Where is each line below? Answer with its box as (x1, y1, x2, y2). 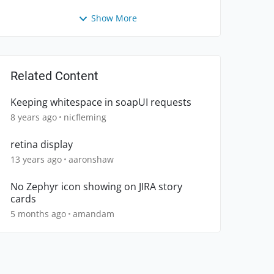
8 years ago (10, 111, 57, 124)
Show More (91, 12, 137, 24)
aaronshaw (68, 154, 114, 166)
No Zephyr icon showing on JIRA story (10, 180, 182, 194)
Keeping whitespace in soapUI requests (10, 95, 191, 109)
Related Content (10, 68, 98, 84)
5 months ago (10, 208, 66, 220)
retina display (10, 138, 73, 152)
